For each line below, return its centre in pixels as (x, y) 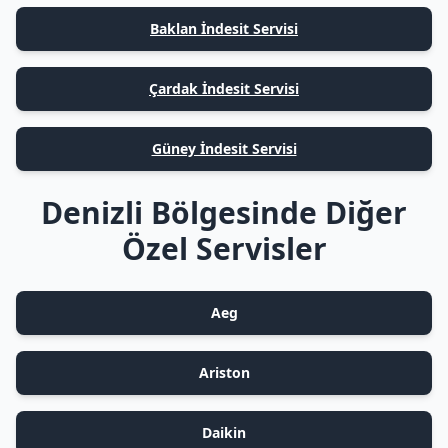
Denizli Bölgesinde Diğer (224, 212)
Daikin (224, 432)
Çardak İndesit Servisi (224, 88)
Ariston (224, 372)
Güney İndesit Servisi (224, 148)
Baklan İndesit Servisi (224, 28)
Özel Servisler (224, 248)
